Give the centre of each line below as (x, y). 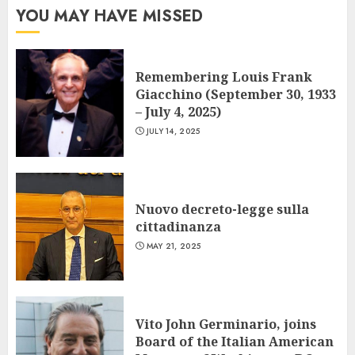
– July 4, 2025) (178, 112)
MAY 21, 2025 (174, 246)
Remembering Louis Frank (224, 77)
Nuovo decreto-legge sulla (222, 210)
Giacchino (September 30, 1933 (236, 95)
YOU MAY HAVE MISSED (109, 17)
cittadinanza (178, 227)
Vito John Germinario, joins (226, 324)
